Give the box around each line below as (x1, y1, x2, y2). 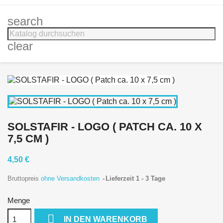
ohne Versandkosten (41, 174, 102, 182)
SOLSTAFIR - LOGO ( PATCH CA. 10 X (7, 120, 202, 133)
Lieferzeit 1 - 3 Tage (106, 174, 165, 182)
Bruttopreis (7, 174, 41, 182)
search (7, 14, 43, 28)
